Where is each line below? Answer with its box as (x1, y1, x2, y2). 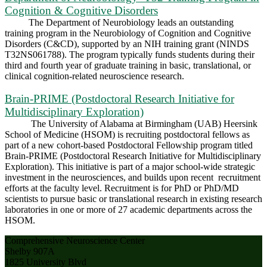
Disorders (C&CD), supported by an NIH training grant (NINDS (5, 38, 249, 49)
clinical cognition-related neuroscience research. (5, 70, 187, 81)
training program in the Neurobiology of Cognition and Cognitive (5, 27, 251, 38)
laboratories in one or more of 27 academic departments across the (5, 204, 252, 215)
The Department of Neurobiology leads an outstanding (26, 17, 234, 27)
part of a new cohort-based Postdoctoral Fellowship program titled (5, 139, 253, 150)
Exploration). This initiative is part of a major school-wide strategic (5, 161, 255, 172)
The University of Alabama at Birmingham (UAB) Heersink (26, 118, 257, 129)
